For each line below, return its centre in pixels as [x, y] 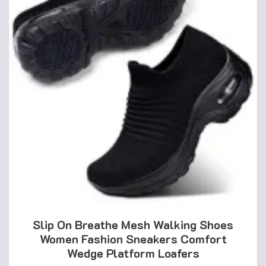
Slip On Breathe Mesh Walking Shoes [133, 224]
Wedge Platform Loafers [133, 253]
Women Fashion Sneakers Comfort [133, 239]
